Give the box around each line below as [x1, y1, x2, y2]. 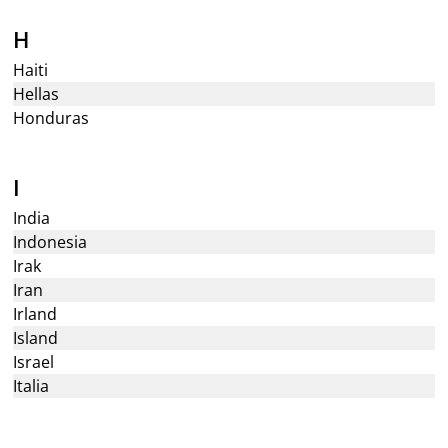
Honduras [13, 107, 90, 129]
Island [13, 327, 59, 349]
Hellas [13, 83, 60, 105]
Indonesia [13, 231, 88, 253]
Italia [13, 375, 50, 397]
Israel [13, 351, 55, 373]
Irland [13, 303, 58, 325]
